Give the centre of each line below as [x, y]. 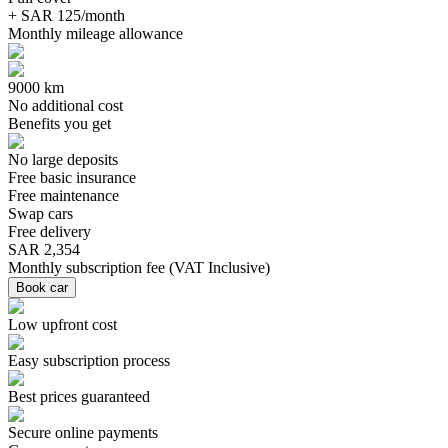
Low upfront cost [62, 324]
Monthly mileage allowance [95, 33]
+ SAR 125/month [66, 15]
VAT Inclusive [219, 267]
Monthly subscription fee [86, 267]
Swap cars [40, 213]
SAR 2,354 [44, 249]
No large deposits [63, 159]
